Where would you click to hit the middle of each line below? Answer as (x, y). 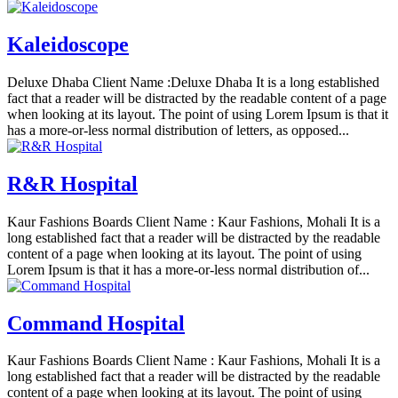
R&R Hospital (72, 183)
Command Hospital (96, 323)
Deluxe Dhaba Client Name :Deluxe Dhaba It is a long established (193, 82)
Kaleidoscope (68, 44)
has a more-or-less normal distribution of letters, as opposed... (178, 130)
